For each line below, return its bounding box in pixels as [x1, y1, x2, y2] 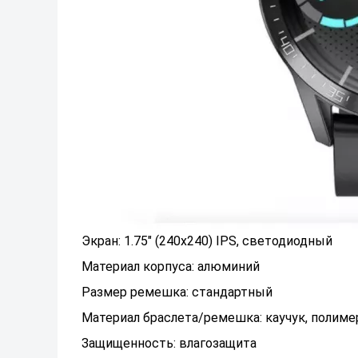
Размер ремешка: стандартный [82, 284, 272, 300]
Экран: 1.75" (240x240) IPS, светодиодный [82, 233, 332, 249]
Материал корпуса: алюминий [82, 258, 260, 274]
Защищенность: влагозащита [82, 335, 257, 351]
